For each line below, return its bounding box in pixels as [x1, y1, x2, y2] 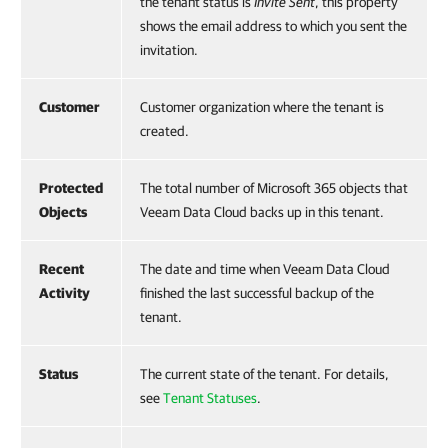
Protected [39, 180, 103, 196]
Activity [39, 285, 90, 301]
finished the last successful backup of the [140, 285, 374, 301]
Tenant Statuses [163, 390, 257, 406]
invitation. [140, 42, 198, 58]
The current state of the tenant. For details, [140, 366, 389, 382]
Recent [39, 261, 84, 277]
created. [140, 123, 189, 139]
